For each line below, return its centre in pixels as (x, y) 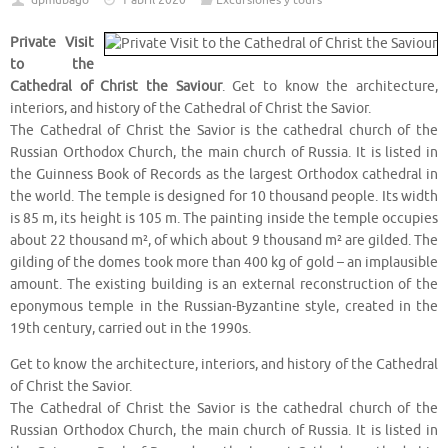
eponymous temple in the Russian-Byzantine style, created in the (224, 307)
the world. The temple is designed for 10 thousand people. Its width (224, 197)
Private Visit (52, 43)
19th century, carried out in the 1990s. (130, 329)
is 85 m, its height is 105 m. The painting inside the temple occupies (224, 219)
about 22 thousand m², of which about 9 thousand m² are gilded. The (224, 241)
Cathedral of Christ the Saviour (116, 87)
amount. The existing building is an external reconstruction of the (224, 285)
